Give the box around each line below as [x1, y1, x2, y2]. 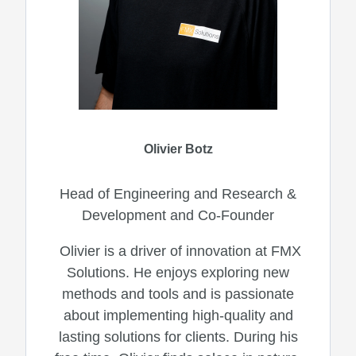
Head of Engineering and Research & [60, 185, 296, 202]
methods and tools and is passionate [62, 285, 294, 302]
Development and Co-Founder [82, 207, 274, 223]
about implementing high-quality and [63, 307, 293, 323]
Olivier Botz [143, 141, 213, 156]
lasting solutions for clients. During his [58, 328, 298, 345]
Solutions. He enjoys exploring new [67, 264, 289, 281]
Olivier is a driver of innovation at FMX [59, 242, 301, 259]
